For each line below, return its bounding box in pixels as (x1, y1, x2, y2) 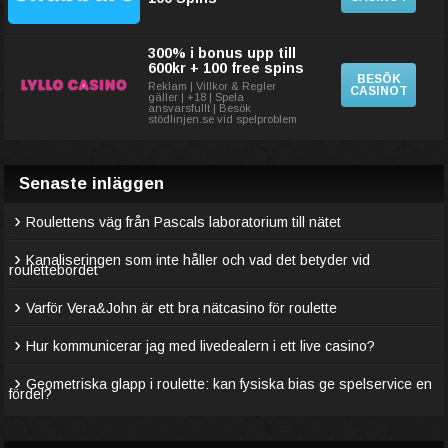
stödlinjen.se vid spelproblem (148, 113, 297, 125)
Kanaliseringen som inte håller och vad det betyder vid (26, 252, 370, 268)
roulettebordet (9, 262, 98, 278)
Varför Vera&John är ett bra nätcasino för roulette (26, 300, 337, 316)
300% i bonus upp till (148, 45, 296, 61)
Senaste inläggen (19, 174, 164, 193)
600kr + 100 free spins (148, 60, 304, 76)
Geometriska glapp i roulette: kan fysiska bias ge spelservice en (26, 376, 432, 392)
